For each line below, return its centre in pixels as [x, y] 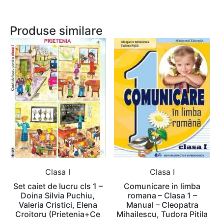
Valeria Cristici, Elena [58, 205]
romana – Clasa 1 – [162, 196]
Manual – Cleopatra [162, 205]
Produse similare [56, 31]
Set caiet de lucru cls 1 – [58, 186]
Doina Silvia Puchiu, [58, 196]
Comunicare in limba [162, 186]
